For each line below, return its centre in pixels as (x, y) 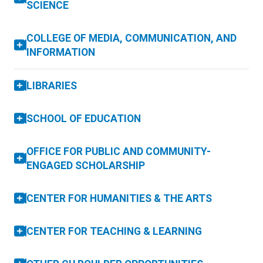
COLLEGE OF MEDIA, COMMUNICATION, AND (131, 38)
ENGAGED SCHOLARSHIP (86, 165)
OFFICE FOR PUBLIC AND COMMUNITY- (119, 151)
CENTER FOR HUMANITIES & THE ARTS (119, 198)
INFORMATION (61, 52)
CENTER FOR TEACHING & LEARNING (114, 231)
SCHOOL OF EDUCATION (84, 118)
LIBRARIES (52, 85)
